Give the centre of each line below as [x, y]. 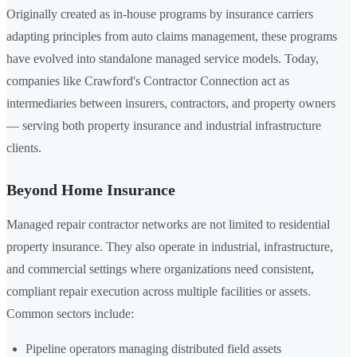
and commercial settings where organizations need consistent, [160, 269]
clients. [24, 148]
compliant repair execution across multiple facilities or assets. [159, 292]
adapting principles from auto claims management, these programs [172, 37]
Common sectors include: [70, 314]
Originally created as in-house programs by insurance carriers [160, 14]
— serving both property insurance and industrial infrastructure [164, 126]
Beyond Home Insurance [91, 190]
